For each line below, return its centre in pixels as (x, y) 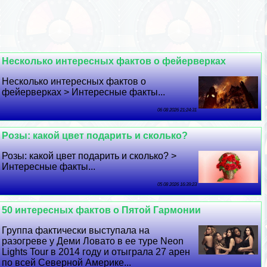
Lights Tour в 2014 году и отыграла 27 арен (96, 252)
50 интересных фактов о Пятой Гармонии (102, 210)
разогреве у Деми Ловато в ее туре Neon (93, 241)
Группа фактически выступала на (76, 230)
